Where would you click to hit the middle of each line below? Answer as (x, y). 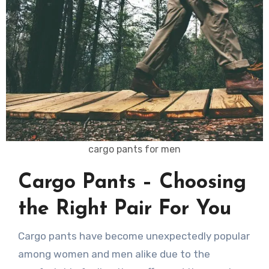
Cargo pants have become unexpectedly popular (21, 236)
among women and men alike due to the (114, 254)
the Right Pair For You (124, 210)
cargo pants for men (134, 150)
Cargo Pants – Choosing (132, 183)
